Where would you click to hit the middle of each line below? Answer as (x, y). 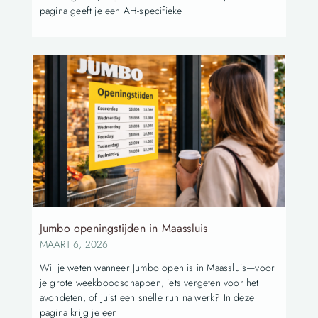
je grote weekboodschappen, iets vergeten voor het (149, 283)
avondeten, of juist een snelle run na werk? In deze (147, 298)
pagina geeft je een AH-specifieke (111, 11)
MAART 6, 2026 (74, 245)
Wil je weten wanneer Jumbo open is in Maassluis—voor (157, 268)
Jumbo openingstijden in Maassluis (124, 229)
